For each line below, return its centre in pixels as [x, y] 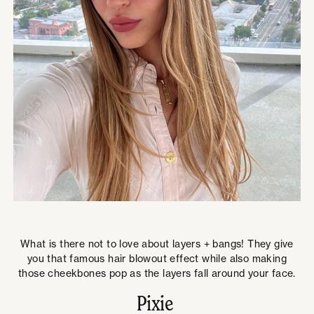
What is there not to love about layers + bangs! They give [157, 243]
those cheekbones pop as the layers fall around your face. [157, 273]
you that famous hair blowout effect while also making [157, 258]
